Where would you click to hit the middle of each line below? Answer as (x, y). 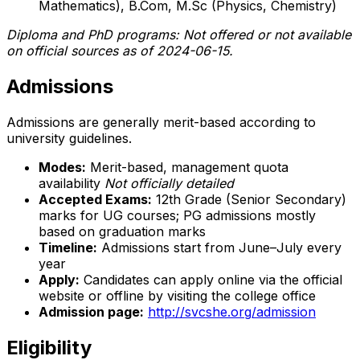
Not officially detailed (169, 184)
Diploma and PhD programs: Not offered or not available (179, 35)
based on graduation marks (122, 232)
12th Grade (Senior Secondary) (249, 200)
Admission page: (91, 312)
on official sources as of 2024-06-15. (120, 51)
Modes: (62, 168)
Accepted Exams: (95, 200)
